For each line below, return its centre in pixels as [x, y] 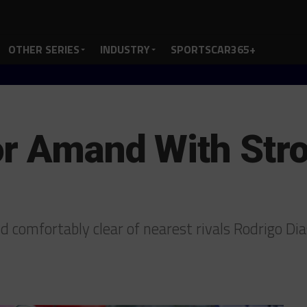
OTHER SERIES [44, 49]
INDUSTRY [125, 49]
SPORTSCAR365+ [213, 49]
